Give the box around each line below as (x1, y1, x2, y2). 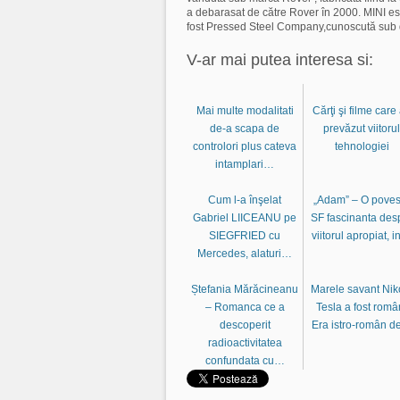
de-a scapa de (210, 121, 279, 135)
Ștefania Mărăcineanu (191, 282, 298, 296)
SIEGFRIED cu (209, 229, 280, 242)
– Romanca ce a (204, 300, 285, 313)
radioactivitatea (207, 336, 282, 349)
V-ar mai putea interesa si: (187, 50, 373, 69)
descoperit (219, 318, 271, 331)
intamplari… (215, 157, 274, 171)
